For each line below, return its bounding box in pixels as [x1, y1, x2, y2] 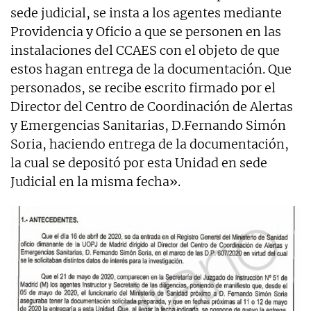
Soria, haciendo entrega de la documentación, [10, 135, 289, 152]
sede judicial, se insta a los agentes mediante [10, 4, 282, 21]
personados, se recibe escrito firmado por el [10, 79, 276, 96]
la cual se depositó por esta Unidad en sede [10, 154, 267, 171]
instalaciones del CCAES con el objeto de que [10, 42, 280, 58]
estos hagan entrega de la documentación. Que [10, 60, 292, 77]
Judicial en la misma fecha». [10, 173, 180, 190]
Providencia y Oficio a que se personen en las [10, 23, 281, 40]
